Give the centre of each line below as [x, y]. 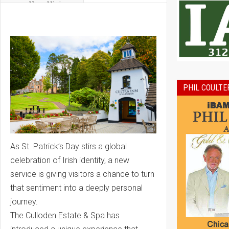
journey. [25, 201]
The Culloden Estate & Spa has [65, 215]
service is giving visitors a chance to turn [82, 174]
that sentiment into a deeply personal [76, 188]
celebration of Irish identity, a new [70, 160]
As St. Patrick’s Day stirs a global [68, 146]
